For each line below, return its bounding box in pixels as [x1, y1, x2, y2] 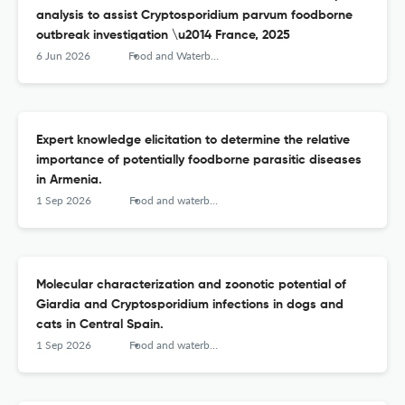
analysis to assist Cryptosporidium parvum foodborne [36, 9, 353, 23]
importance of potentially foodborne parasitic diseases [36, 154, 362, 167]
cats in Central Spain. [36, 318, 164, 332]
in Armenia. [36, 174, 102, 187]
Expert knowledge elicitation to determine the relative [36, 134, 350, 147]
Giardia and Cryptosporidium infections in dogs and [36, 298, 344, 312]
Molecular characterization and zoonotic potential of [36, 278, 346, 292]
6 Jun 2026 [36, 49, 90, 63]
